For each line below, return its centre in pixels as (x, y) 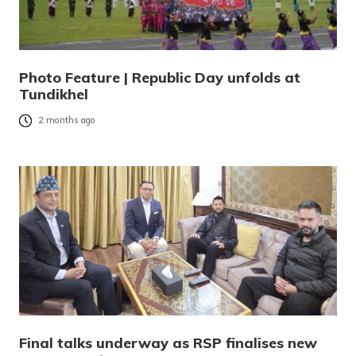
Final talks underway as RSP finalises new (168, 342)
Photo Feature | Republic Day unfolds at (160, 77)
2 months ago (67, 120)
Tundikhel (54, 94)
